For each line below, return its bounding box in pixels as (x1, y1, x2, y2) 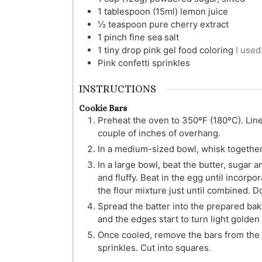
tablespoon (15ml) (104, 6, 180, 18)
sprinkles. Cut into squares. (98, 242, 211, 254)
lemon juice (180, 6, 228, 18)
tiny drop (104, 44, 141, 56)
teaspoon (108, 19, 147, 30)
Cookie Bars (79, 103, 127, 114)
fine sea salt (129, 32, 179, 43)
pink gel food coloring (143, 44, 233, 56)
